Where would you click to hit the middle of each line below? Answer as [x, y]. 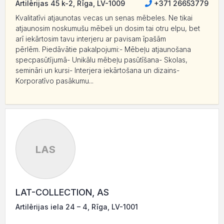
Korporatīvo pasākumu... [54, 81]
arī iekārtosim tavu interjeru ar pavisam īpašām [91, 39]
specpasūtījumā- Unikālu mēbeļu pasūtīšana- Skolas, [101, 60]
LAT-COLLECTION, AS [62, 192]
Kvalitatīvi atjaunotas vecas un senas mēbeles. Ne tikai [104, 18]
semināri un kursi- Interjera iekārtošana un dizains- [97, 70]
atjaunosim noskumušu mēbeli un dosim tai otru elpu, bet [108, 28]
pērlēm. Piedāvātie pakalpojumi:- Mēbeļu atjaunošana [103, 49]
